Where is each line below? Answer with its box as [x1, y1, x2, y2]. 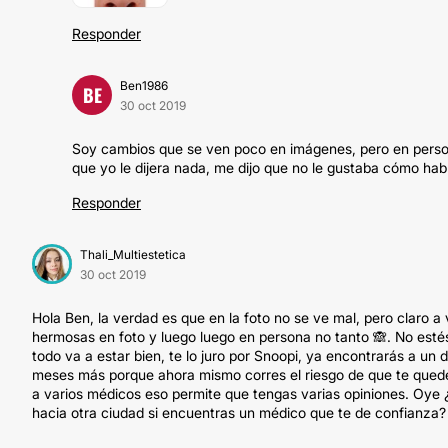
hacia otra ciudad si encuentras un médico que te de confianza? [32, 404, 446, 421]
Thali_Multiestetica [80, 247, 186, 262]
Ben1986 [120, 78, 168, 93]
